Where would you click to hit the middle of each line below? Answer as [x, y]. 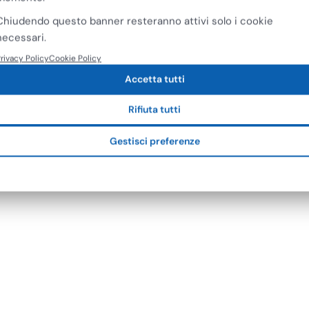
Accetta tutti [154, 79]
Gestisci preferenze [154, 141]
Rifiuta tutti [154, 109]
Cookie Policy [75, 58]
